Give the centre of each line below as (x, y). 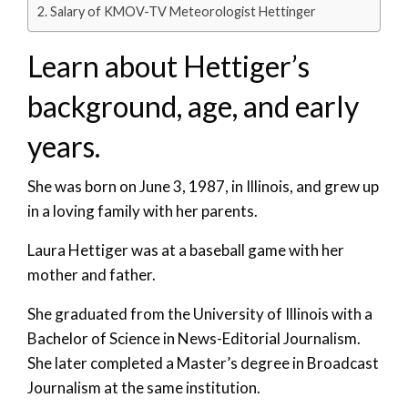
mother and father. (92, 274)
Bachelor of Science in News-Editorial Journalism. (194, 338)
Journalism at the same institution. (144, 387)
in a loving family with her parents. (143, 210)
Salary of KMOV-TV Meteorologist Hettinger (183, 11)
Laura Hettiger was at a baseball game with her (186, 250)
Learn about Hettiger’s (168, 66)
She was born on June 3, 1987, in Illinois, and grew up (203, 186)
